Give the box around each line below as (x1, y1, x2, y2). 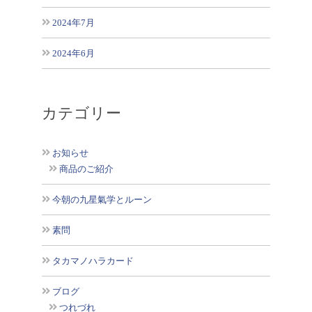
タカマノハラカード (52, 256, 134, 266)
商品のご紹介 (58, 164, 114, 174)
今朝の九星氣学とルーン (52, 194, 152, 205)
